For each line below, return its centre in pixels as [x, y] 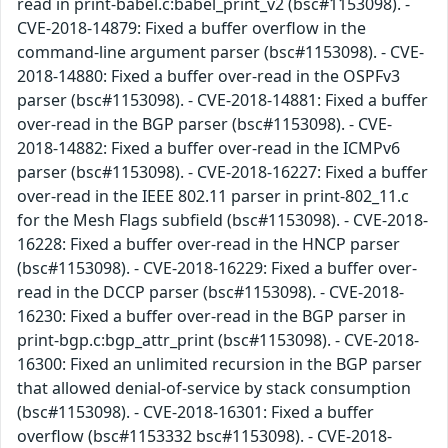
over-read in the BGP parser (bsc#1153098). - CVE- [204, 124]
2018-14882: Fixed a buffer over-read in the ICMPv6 [208, 148]
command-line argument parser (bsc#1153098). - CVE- [220, 52]
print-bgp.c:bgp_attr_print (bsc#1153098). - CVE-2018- [218, 340]
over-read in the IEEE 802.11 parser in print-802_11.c [213, 196]
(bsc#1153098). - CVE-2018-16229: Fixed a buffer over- [217, 268]
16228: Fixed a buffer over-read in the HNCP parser [208, 244]
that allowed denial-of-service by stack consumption [214, 388]
